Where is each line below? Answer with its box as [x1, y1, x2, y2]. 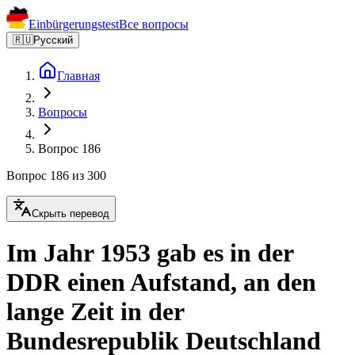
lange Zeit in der [6, 297, 184, 326]
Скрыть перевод [32, 208, 109, 219]
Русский [33, 34, 73, 46]
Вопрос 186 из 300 [6, 169, 106, 182]
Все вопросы [119, 17, 189, 31]
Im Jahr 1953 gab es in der [6, 239, 293, 268]
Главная [57, 69, 100, 82]
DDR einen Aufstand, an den [6, 268, 316, 297]
